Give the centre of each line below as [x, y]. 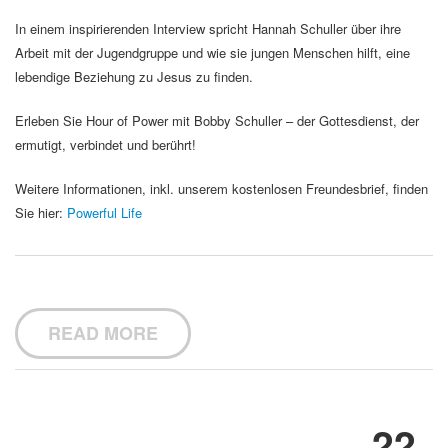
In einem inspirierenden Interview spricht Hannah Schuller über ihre [208, 29]
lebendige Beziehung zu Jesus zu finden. [134, 77]
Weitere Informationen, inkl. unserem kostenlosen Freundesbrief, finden [221, 189]
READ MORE [103, 333]
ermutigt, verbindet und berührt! [105, 145]
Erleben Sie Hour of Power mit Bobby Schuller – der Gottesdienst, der [217, 121]
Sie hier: [41, 213]
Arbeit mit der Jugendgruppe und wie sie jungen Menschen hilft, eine [212, 53]
